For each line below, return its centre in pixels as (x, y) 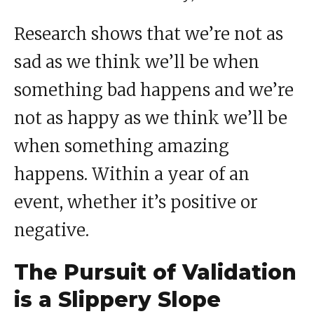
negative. (52, 231)
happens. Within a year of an (132, 175)
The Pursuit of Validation (155, 273)
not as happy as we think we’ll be (151, 118)
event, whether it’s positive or (136, 203)
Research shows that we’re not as (149, 34)
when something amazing (122, 146)
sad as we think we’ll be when (137, 62)
